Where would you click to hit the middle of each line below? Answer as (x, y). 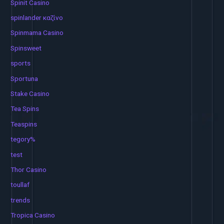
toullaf (20, 185)
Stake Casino (30, 93)
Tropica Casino (33, 215)
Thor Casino (29, 169)
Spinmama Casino (37, 33)
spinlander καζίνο (37, 17)
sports (21, 63)
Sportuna (24, 78)
